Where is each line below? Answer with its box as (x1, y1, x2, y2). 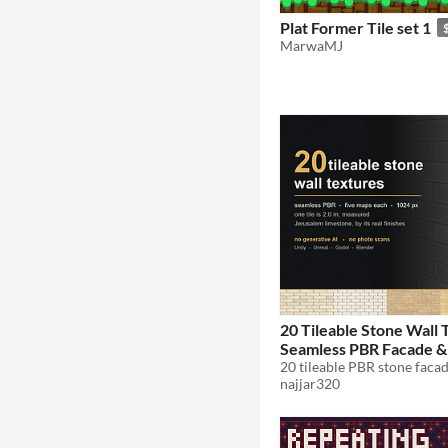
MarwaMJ (280, 36, 343, 54)
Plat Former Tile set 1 (280, 17, 431, 37)
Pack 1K (280, 358, 338, 378)
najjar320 (280, 375, 340, 393)
